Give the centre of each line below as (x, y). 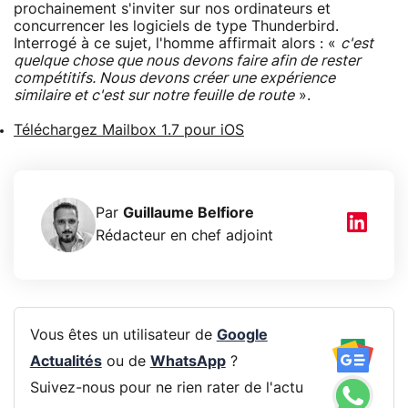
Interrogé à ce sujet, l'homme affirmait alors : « (177, 43)
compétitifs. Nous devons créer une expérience (174, 78)
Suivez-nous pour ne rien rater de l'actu (166, 388)
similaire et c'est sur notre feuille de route (154, 95)
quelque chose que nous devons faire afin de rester (187, 61)
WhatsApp (188, 362)
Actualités (66, 362)
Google (242, 336)
